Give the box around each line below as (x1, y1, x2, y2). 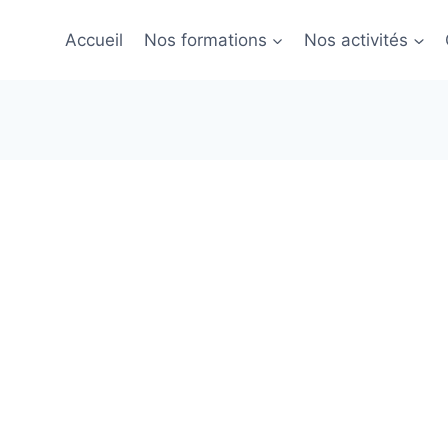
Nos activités (304, 29, 409, 50)
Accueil (65, 29, 124, 50)
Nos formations (143, 29, 267, 50)
